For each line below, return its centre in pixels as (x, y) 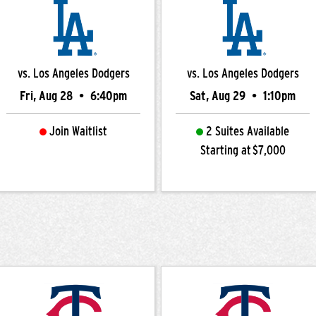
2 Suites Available (248, 131)
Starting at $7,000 (243, 150)
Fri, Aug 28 (48, 96)
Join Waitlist (78, 131)
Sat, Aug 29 (219, 96)
